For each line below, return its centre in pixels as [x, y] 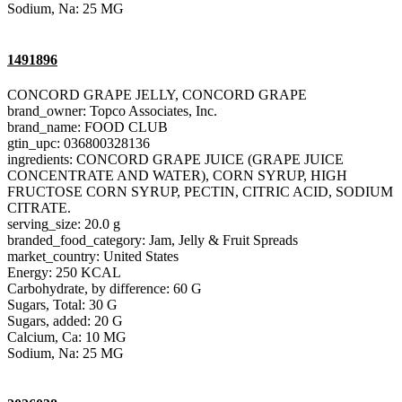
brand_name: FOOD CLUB [87, 127]
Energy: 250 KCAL [64, 273]
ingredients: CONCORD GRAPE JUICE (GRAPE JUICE [175, 160]
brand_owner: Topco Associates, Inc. [112, 111]
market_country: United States [93, 257]
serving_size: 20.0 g [64, 224]
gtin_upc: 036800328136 [79, 144]
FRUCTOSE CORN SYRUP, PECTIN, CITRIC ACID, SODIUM [200, 192]
